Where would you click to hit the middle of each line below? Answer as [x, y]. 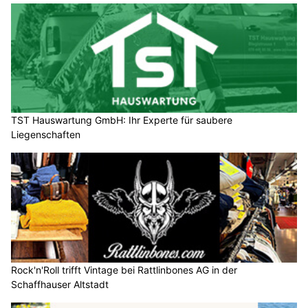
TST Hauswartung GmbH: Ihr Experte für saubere [122, 87]
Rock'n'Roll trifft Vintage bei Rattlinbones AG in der [124, 236]
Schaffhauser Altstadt [60, 251]
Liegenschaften [46, 102]
